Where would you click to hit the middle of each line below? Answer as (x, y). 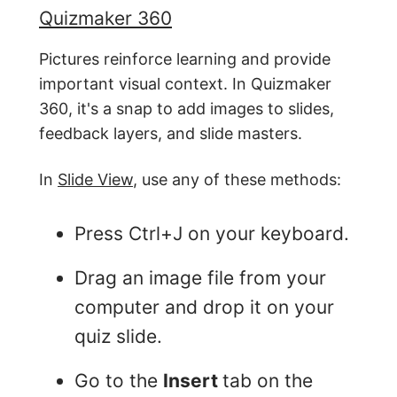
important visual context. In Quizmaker (185, 84)
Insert (193, 380)
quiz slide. (118, 336)
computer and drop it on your (204, 307)
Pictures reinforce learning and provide (185, 59)
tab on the (268, 380)
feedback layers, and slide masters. (171, 133)
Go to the (119, 380)
